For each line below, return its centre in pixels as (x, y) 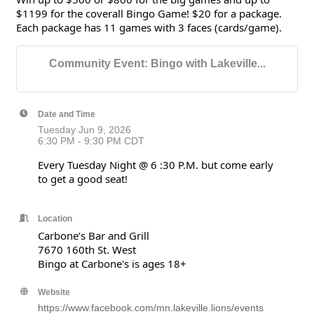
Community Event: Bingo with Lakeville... (157, 64)
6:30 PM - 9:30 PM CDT (91, 141)
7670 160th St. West (87, 250)
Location (55, 219)
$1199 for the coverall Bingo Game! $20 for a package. (149, 14)
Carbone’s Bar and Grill (94, 236)
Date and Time (67, 114)
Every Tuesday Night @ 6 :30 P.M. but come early (156, 165)
